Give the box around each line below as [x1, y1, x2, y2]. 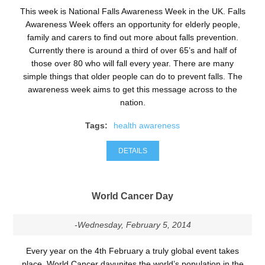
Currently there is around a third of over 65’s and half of [28, 45, 237, 55]
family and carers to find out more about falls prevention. [27, 32, 238, 42]
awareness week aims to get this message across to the [28, 84, 237, 94]
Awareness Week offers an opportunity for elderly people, [25, 19, 240, 29]
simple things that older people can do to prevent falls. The [22, 71, 243, 81]
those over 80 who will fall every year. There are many [31, 58, 234, 68]
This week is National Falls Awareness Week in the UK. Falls [20, 6, 245, 16]
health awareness [114, 120, 180, 130]
